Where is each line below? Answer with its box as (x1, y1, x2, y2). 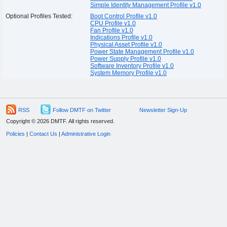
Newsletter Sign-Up (139, 107, 187, 113)
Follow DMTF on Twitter (53, 107, 111, 113)
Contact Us (29, 131, 57, 137)
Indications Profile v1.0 (90, 33, 153, 41)
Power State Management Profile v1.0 (90, 48, 194, 55)
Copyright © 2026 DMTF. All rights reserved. (6, 118, 115, 125)
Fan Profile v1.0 (90, 26, 133, 34)
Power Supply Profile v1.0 (90, 55, 161, 62)
